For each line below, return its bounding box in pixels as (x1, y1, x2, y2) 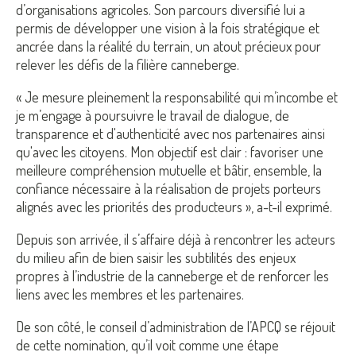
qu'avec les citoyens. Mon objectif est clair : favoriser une (16, 143, 323, 161)
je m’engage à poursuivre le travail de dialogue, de (16, 106, 289, 125)
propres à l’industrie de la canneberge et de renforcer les (16, 267, 329, 285)
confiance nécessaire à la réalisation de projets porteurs (16, 180, 321, 198)
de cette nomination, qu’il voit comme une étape (16, 336, 279, 354)
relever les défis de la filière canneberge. (16, 56, 239, 74)
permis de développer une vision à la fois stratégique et (16, 19, 319, 37)
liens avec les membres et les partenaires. (16, 285, 244, 304)
